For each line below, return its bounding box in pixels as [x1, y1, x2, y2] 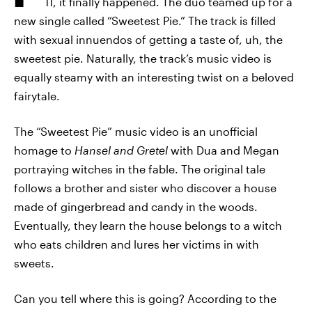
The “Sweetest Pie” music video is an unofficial [14, 125, 258, 138]
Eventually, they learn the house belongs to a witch [14, 219, 282, 232]
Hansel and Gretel [75, 143, 171, 157]
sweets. [14, 256, 54, 270]
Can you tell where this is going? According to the [14, 292, 276, 305]
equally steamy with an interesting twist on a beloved [14, 70, 294, 84]
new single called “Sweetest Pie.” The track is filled [14, 14, 276, 27]
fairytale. [14, 89, 60, 102]
